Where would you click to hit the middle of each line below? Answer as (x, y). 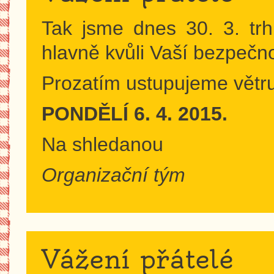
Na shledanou (103, 144)
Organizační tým (114, 175)
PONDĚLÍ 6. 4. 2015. (135, 114)
